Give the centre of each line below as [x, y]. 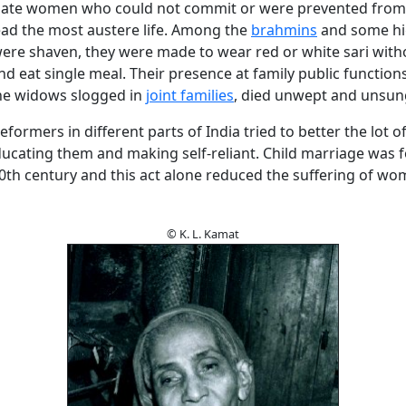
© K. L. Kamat [203, 234]
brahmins [284, 30]
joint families [190, 95]
